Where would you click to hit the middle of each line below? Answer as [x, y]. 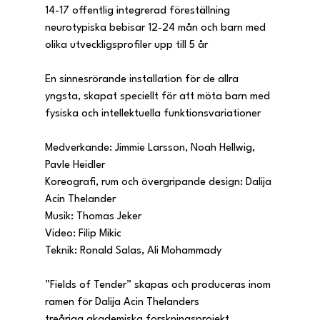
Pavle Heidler [75, 165]
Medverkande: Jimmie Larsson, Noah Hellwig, [151, 148]
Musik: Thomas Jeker [93, 216]
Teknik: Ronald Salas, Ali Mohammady [133, 251]
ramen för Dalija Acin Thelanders [123, 302]
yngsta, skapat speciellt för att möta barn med [159, 96]
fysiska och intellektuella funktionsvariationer [152, 114]
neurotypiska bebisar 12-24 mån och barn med [156, 28]
